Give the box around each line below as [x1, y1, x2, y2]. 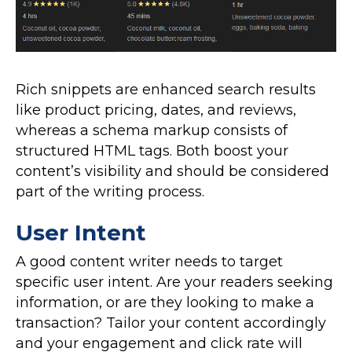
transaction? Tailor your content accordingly [16, 314, 326, 332]
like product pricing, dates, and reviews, [16, 101, 296, 119]
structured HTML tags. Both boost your [16, 142, 288, 160]
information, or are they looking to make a [16, 294, 314, 312]
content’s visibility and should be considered [16, 163, 329, 181]
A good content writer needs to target [16, 253, 283, 271]
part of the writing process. [16, 183, 204, 201]
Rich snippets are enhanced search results [16, 81, 316, 99]
